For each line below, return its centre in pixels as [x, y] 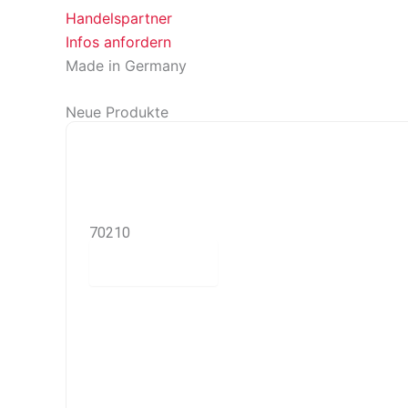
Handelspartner [119, 18]
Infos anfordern [118, 41]
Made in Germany [126, 65]
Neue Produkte [117, 112]
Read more [153, 264]
